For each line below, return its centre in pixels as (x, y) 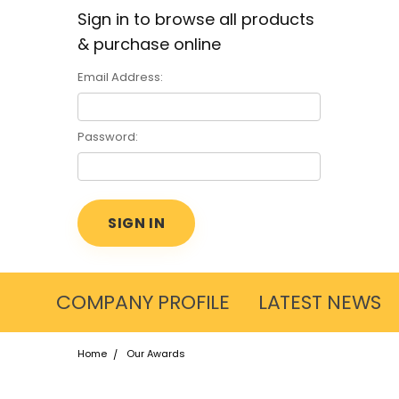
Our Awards (155, 353)
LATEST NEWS (319, 302)
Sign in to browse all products (196, 19)
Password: (108, 136)
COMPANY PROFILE (143, 302)
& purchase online (149, 44)
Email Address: (120, 77)
